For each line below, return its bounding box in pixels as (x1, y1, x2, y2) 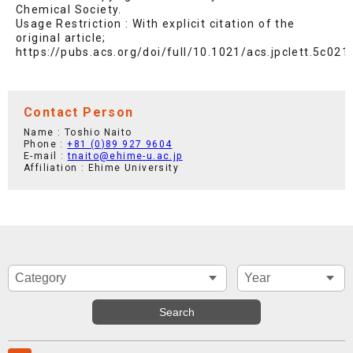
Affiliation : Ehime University (24, 162, 179, 174)
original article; (16, 32, 106, 45)
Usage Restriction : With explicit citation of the (16, 17, 295, 31)
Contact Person (24, 105, 134, 121)
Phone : (24, 139, 68, 150)
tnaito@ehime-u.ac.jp (67, 150, 183, 162)
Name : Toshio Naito (24, 127, 132, 139)
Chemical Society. (16, 3, 122, 17)
